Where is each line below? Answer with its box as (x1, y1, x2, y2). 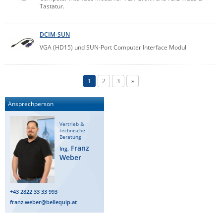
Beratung (59, 134, 81, 141)
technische (59, 127, 85, 134)
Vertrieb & (59, 121, 84, 128)
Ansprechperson (8, 100, 54, 109)
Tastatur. (40, 2, 64, 11)
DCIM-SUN (40, 30, 70, 39)
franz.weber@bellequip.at (10, 198, 77, 206)
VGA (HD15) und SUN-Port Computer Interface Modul (40, 43, 186, 52)
